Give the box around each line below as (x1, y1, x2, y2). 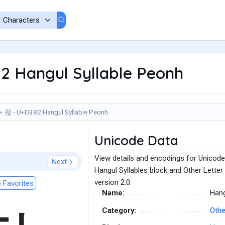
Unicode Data (94, 132, 178, 149)
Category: (102, 205, 137, 215)
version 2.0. (94, 178, 132, 187)
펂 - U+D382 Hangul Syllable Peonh (5, 108, 108, 116)
